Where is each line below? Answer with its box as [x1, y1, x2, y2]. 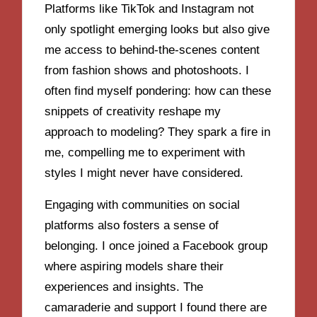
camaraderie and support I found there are [45, 300, 267, 314]
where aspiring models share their [45, 259, 224, 273]
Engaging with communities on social [45, 197, 241, 212]
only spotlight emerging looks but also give [45, 23, 270, 37]
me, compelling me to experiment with [45, 146, 246, 160]
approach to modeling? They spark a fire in [45, 125, 271, 139]
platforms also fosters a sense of [45, 218, 219, 232]
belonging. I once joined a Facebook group [45, 238, 268, 253]
